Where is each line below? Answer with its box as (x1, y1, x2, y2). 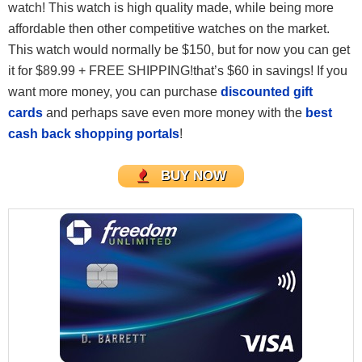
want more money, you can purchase (8, 84, 221, 99)
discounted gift (221, 84, 313, 99)
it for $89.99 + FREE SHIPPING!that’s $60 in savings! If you (8, 63, 347, 78)
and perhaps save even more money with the (46, 105, 305, 120)
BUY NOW (160, 168, 226, 184)
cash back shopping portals (8, 126, 179, 141)
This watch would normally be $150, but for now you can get (8, 42, 350, 57)
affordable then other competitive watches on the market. (8, 21, 330, 36)
